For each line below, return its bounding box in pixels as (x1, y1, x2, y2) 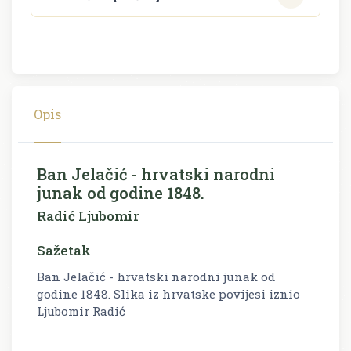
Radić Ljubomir (37, 206, 139, 225)
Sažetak (37, 241, 91, 259)
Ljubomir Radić (37, 302, 128, 319)
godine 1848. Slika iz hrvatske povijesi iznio (37, 285, 300, 302)
